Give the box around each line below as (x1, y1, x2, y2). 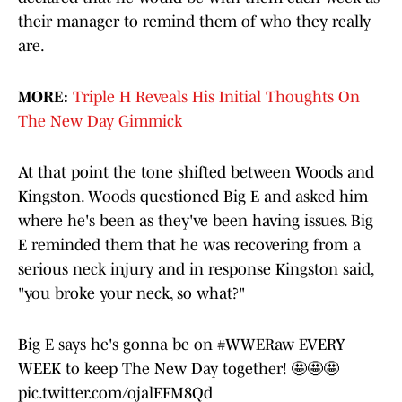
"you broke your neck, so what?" (18, 284, 245, 303)
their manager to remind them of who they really (18, 13, 371, 31)
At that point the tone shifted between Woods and (18, 163, 374, 182)
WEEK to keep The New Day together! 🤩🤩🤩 (18, 360, 339, 379)
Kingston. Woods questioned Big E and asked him (18, 188, 368, 206)
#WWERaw (217, 336, 294, 354)
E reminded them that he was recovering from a (18, 236, 361, 255)
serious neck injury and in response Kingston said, (18, 260, 373, 279)
